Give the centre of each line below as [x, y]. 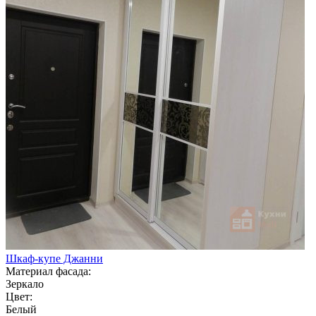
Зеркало [25, 284]
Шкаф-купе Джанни [54, 258]
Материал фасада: [48, 271]
